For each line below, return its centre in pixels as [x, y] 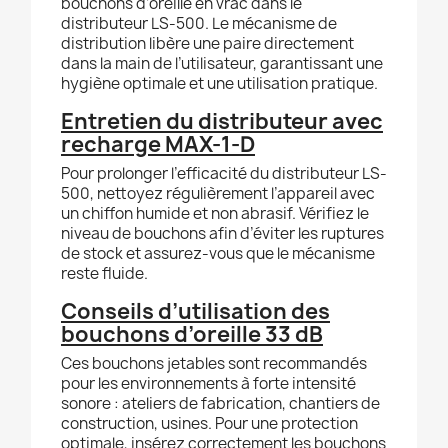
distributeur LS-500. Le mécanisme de [199, 24]
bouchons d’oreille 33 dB [192, 335]
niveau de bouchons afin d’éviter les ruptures [222, 234]
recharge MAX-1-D [158, 145]
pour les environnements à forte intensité [208, 384]
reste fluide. [104, 274]
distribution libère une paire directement [207, 44]
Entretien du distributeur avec [222, 122]
